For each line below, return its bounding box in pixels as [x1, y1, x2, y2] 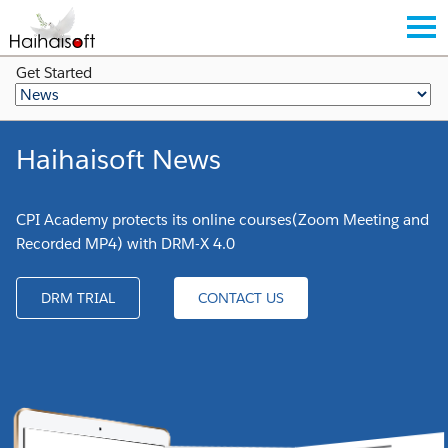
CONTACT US [198, 288, 284, 307]
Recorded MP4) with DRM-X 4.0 [16, 234, 235, 253]
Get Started [16, 63, 92, 82]
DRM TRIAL [41, 288, 115, 307]
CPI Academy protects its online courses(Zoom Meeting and [16, 210, 429, 229]
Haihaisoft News [16, 142, 221, 177]
